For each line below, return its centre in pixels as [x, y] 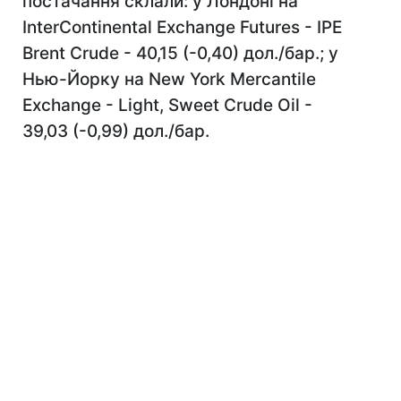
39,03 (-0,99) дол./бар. [116, 131]
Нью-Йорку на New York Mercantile [169, 79]
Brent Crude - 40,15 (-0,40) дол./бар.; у [180, 53]
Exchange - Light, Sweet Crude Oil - [167, 105]
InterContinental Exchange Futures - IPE [182, 27]
